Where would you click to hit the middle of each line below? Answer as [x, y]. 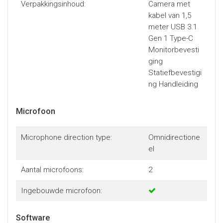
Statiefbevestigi [175, 73]
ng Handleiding [173, 84]
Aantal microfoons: [52, 170]
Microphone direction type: [66, 137]
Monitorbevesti [173, 50]
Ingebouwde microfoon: [61, 191]
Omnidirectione [174, 137]
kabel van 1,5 [169, 15]
